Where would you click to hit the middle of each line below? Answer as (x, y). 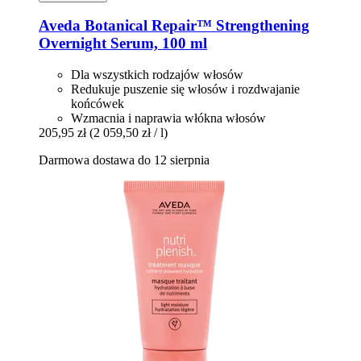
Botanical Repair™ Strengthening (195, 26)
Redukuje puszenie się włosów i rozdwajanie (185, 89)
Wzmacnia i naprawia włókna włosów (168, 118)
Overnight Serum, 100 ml (123, 44)
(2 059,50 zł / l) (129, 133)
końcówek (98, 104)
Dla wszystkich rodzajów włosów (157, 75)
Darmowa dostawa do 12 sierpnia (124, 160)
